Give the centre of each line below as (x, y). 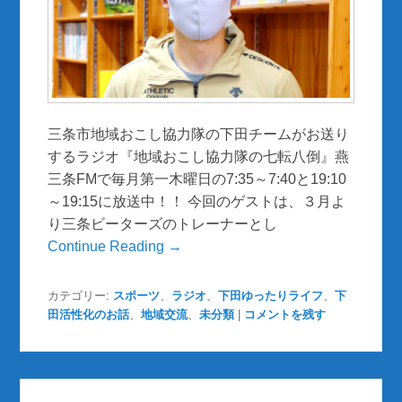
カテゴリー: (79, 296)
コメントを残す (285, 315)
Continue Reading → (115, 247)
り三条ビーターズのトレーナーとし (163, 224)
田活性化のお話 (89, 315)
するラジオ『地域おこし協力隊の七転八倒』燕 (199, 157)
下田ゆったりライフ (271, 296)
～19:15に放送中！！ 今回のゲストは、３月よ (197, 202)
